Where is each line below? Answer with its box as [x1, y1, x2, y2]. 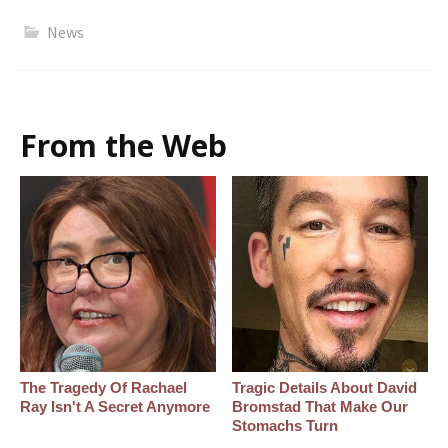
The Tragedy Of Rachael [20, 378, 187, 396]
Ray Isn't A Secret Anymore [20, 397, 210, 415]
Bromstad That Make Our [232, 397, 409, 415]
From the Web [20, 124, 227, 166]
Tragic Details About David [232, 378, 418, 396]
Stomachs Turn [232, 416, 339, 434]
